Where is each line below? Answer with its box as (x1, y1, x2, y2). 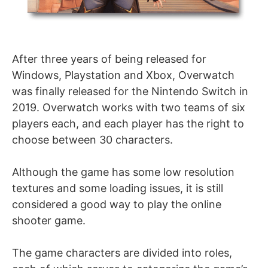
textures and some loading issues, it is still (12, 181, 223, 194)
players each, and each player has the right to (12, 117, 244, 130)
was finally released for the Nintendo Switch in (12, 84, 248, 98)
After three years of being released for (12, 52, 206, 65)
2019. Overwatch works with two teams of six (12, 100, 245, 114)
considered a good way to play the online (12, 197, 221, 211)
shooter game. (12, 214, 86, 227)
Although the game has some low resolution (12, 165, 234, 178)
